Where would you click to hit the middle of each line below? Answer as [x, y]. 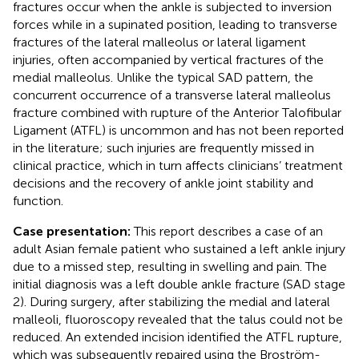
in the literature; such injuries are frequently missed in [163, 147]
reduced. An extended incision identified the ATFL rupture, [177, 337]
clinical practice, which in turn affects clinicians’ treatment [178, 165]
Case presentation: [73, 231]
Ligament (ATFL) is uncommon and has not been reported [178, 130]
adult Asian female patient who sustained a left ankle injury [179, 248]
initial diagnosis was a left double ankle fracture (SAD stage [179, 284]
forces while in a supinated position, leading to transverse [175, 24]
